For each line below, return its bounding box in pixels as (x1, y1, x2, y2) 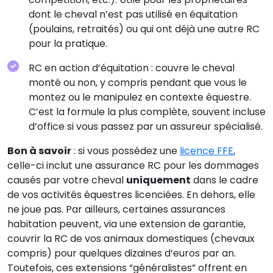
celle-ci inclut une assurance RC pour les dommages (7, 158, 259, 172)
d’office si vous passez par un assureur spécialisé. (29, 119, 263, 133)
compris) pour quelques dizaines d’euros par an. (7, 246, 236, 260)
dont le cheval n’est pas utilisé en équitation (29, 7, 238, 21)
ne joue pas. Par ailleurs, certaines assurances (7, 202, 225, 216)
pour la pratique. (29, 36, 107, 51)
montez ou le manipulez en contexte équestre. (29, 90, 251, 104)
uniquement (126, 172, 191, 187)
